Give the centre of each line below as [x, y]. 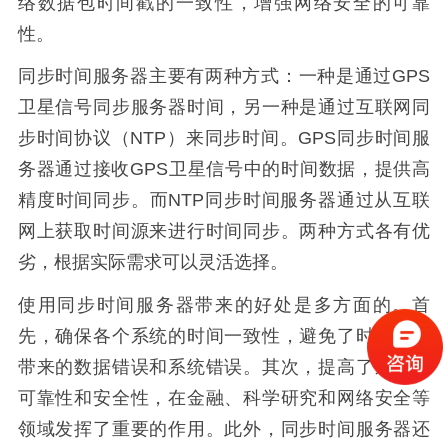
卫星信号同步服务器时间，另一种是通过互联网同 [224, 107]
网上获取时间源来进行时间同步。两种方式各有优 [224, 231]
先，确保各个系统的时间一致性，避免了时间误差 [224, 336]
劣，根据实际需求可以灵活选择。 [152, 262]
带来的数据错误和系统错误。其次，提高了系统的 [224, 367]
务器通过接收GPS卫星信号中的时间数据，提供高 [224, 169]
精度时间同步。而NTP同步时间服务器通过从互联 [224, 200]
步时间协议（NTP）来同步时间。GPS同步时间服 [224, 138]
